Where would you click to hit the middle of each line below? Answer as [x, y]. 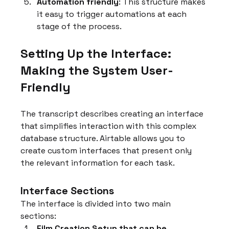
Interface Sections [67, 190]
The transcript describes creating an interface [113, 113]
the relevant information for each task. [98, 163]
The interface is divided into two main [97, 203]
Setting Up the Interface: [98, 53]
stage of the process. [79, 26]
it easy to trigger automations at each [113, 14]
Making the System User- [97, 70]
